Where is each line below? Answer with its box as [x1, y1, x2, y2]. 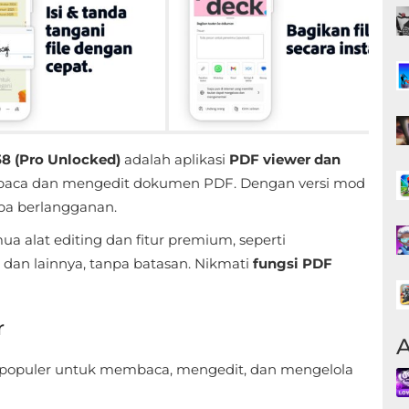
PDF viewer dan [229, 151, 341, 168]
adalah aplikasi [121, 151, 229, 168]
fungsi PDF [253, 255, 332, 272]
